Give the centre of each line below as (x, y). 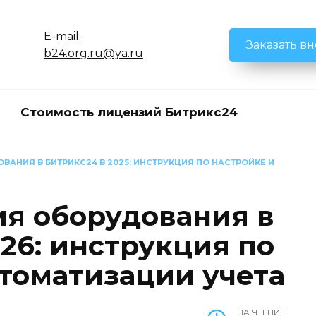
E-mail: (62, 36)
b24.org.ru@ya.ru (93, 53)
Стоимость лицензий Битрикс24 (129, 112)
